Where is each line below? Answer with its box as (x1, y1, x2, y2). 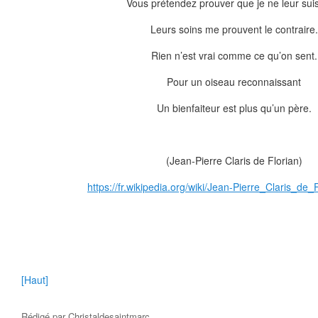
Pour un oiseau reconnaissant (167, 75, 302, 89)
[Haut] (21, 273, 48, 287)
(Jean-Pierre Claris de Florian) (166, 153, 302, 168)
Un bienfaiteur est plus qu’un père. (157, 101, 312, 115)
